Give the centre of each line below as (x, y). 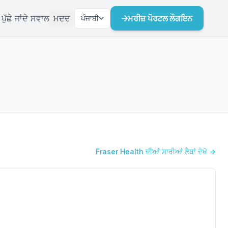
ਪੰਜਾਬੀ (90, 18)
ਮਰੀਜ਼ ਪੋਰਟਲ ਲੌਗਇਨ (160, 18)
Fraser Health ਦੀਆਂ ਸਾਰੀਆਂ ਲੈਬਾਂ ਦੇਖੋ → (156, 151)
